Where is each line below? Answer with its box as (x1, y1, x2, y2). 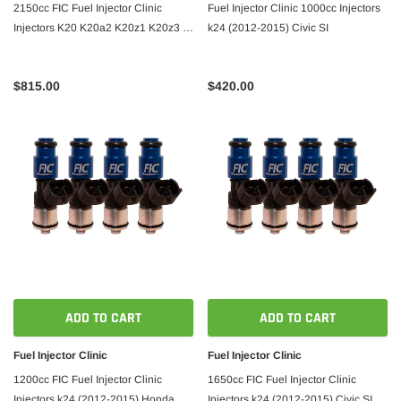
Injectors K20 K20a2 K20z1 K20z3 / (13, 21, 185, 34)
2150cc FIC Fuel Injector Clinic (13, 2, 162, 14)
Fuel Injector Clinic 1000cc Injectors (208, 2, 380, 14)
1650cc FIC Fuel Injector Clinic (208, 373, 356, 386)
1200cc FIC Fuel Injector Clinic (13, 373, 162, 386)
